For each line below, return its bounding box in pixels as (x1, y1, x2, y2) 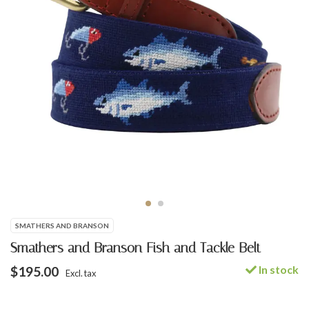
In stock (257, 263, 299, 277)
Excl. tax (66, 268, 96, 279)
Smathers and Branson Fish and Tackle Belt (10, 239, 261, 257)
